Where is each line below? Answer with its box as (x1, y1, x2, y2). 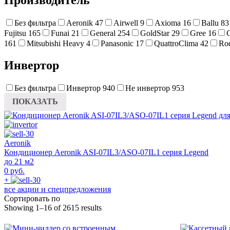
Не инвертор (125, 83, 172, 92)
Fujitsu (4, 28, 26, 37)
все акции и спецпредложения (4, 185, 111, 194)
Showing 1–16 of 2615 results (4, 203, 102, 213)
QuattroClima (154, 39, 198, 48)
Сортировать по (4, 194, 60, 203)
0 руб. (4, 166, 25, 176)
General (90, 28, 116, 37)
